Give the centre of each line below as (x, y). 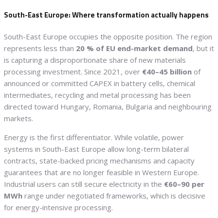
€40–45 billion (167, 71)
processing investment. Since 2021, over (73, 71)
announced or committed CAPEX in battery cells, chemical (100, 83)
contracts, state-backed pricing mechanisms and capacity (99, 160)
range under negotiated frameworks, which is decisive (114, 195)
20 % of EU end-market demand (134, 48)
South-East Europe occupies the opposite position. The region (108, 36)
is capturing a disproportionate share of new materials (95, 60)
